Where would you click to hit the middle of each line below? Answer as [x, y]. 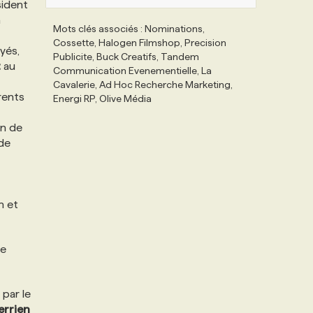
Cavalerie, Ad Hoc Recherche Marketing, [143, 85]
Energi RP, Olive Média [102, 99]
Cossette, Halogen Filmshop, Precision [140, 43]
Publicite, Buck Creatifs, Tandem [126, 57]
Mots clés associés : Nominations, [129, 29]
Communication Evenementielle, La [132, 71]
